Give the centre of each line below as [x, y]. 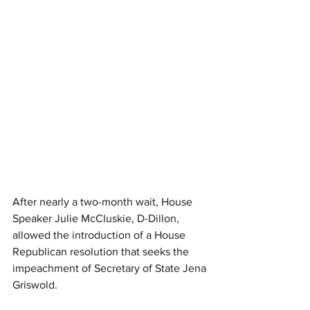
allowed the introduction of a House [100, 235]
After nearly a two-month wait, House [104, 202]
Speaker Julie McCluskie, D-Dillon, [97, 218]
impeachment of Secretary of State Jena [111, 268]
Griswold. [35, 285]
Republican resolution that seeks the [102, 252]
